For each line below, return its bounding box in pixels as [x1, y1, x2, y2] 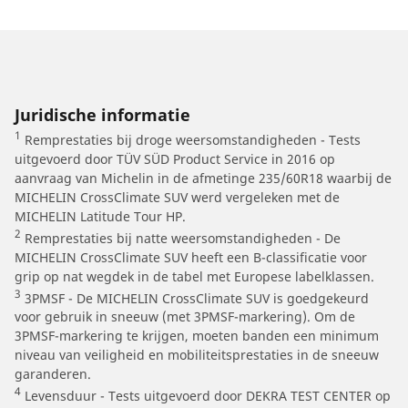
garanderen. [15, 365, 91, 383]
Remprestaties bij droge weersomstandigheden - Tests [21, 131, 361, 149]
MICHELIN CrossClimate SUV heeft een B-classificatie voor [15, 248, 367, 266]
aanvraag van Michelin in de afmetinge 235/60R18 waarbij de [15, 169, 392, 188]
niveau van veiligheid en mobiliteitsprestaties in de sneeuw [15, 346, 379, 364]
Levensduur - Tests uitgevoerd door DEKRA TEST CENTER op [21, 387, 391, 405]
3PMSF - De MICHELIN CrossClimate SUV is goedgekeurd [21, 289, 369, 307]
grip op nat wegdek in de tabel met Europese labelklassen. [15, 267, 374, 285]
